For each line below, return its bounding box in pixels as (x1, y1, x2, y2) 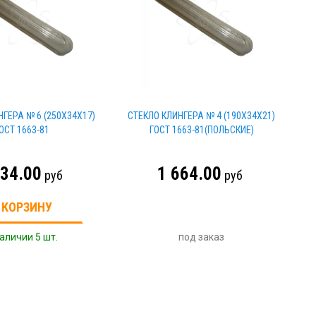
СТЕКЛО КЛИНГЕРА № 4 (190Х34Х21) (128, 110, 276, 121)
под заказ (178, 231, 225, 243)
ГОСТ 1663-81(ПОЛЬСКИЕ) (149, 124, 254, 135)
